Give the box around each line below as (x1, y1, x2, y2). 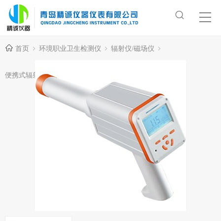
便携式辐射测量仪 (5, 71, 60, 79)
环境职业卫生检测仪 (39, 44, 101, 52)
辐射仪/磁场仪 (111, 44, 154, 52)
